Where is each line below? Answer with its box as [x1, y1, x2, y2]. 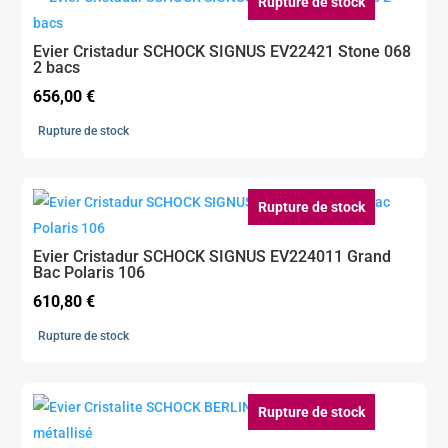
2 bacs [33, 58, 81, 78]
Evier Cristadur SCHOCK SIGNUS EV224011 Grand [33, 247, 392, 267]
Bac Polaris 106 [33, 263, 146, 283]
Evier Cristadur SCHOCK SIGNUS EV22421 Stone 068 [33, 42, 412, 62]
